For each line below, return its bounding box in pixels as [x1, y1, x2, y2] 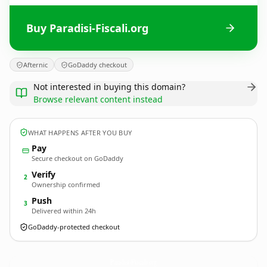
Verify [32, 169, 55, 180]
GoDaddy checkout [68, 60, 127, 69]
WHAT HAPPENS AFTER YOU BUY [28, 128, 132, 137]
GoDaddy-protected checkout [28, 222, 120, 231]
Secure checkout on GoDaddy [32, 154, 123, 163]
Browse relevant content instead [33, 94, 163, 105]
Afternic [23, 60, 48, 69]
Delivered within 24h [32, 206, 96, 215]
